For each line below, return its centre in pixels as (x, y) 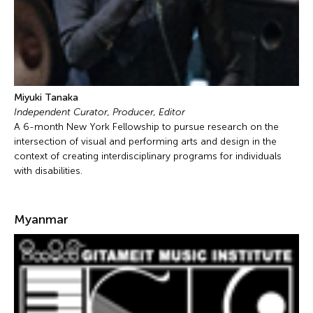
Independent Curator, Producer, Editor (101, 112)
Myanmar (41, 219)
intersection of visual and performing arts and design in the (145, 141)
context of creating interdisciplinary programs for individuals (148, 156)
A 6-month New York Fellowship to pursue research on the (146, 126)
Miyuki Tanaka (48, 97)
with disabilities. (48, 170)
